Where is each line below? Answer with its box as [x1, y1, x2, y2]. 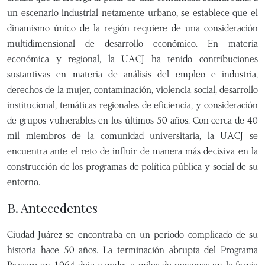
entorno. [7, 176, 40, 188]
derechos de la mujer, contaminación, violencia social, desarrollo [7, 83, 258, 96]
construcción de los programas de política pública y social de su [7, 160, 258, 173]
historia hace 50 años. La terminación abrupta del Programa [7, 244, 258, 256]
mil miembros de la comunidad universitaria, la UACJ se [7, 130, 258, 142]
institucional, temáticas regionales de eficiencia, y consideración [7, 99, 258, 111]
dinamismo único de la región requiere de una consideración [7, 22, 258, 34]
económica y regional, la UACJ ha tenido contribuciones [7, 53, 258, 65]
